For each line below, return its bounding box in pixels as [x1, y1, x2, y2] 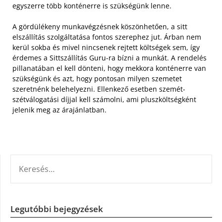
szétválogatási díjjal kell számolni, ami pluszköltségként [12, 94, 196, 104]
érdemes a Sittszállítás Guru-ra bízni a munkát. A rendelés [12, 53, 207, 62]
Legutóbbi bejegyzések [10, 203, 103, 215]
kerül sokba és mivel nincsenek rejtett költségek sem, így [12, 42, 200, 52]
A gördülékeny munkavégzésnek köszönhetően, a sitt [12, 21, 187, 31]
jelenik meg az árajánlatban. [12, 105, 107, 114]
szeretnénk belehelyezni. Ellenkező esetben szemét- [12, 84, 185, 94]
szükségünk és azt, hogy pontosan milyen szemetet [12, 73, 182, 83]
